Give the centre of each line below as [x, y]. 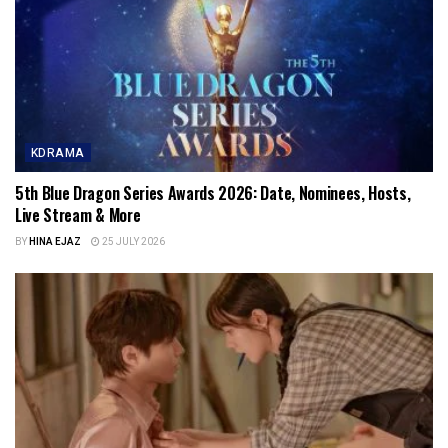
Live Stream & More [78, 214]
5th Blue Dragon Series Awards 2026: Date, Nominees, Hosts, [213, 192]
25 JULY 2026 [132, 241]
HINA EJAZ [55, 241]
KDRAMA [58, 152]
